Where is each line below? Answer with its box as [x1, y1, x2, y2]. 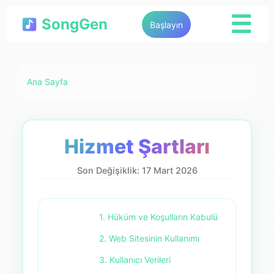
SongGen [41, 15, 108, 33]
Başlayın [150, 19, 183, 30]
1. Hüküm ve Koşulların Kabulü [99, 212, 218, 222]
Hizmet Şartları [64, 135, 210, 158]
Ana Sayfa [26, 76, 68, 87]
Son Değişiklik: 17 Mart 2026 [76, 165, 198, 176]
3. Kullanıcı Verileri [99, 254, 171, 265]
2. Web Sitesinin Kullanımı [99, 233, 200, 243]
